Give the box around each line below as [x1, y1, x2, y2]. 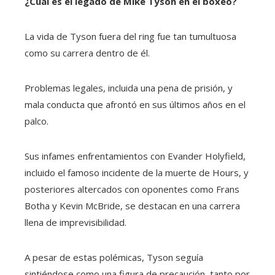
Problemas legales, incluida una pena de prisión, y [25, 81, 233, 94]
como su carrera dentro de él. [25, 46, 150, 59]
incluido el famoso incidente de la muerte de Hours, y [25, 166, 249, 179]
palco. [25, 114, 48, 127]
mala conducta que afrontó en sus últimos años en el [25, 98, 246, 110]
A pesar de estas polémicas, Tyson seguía [25, 250, 203, 263]
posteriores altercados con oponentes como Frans [25, 182, 239, 195]
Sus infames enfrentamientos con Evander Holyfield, [25, 149, 246, 162]
